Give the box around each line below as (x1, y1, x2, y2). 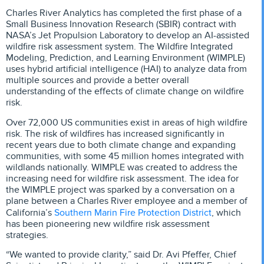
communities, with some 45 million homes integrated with (6, 150, 244, 162)
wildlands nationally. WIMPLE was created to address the (6, 161, 237, 173)
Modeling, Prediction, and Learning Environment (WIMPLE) (6, 52, 245, 64)
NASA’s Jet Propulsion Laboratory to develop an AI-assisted (6, 29, 249, 42)
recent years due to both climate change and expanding (6, 138, 236, 151)
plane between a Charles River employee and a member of (6, 194, 247, 207)
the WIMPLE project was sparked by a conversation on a (6, 183, 235, 196)
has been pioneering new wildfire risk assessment (6, 217, 210, 230)
